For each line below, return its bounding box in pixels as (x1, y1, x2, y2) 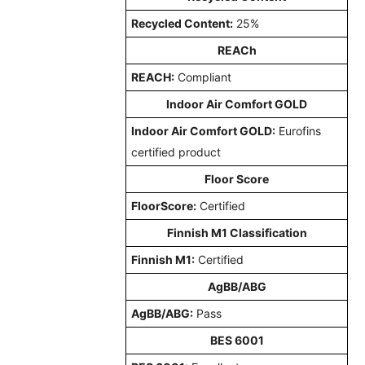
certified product (131, 144, 222, 159)
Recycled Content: (131, 15, 234, 30)
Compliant (178, 69, 232, 84)
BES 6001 (209, 332, 264, 347)
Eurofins (275, 123, 322, 138)
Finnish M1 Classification (166, 225, 307, 240)
